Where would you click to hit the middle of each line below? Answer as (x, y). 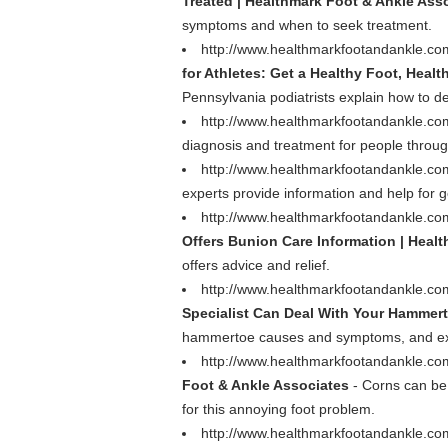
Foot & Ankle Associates (265, 385)
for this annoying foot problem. (278, 409)
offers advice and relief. (256, 265)
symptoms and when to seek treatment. (307, 25)
